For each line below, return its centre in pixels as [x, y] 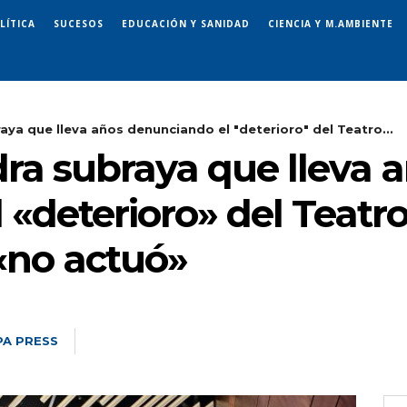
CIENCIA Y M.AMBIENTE [331, 23]
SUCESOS [79, 23]
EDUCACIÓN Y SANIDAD [186, 23]
